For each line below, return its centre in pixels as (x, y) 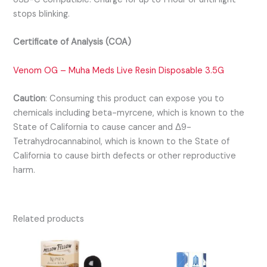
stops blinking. (42, 14)
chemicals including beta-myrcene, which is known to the (129, 113)
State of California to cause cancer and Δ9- (103, 127)
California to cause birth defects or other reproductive (125, 156)
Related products (49, 219)
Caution (30, 98)
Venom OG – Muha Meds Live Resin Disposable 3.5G (119, 70)
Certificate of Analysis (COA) (72, 42)
